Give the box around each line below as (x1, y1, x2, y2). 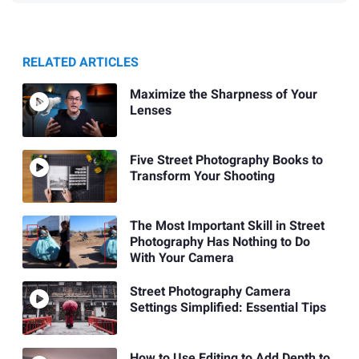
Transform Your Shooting (129, 166, 275, 186)
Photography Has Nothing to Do (129, 232, 310, 252)
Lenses (129, 100, 171, 120)
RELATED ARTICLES (22, 53, 139, 73)
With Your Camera (129, 248, 234, 268)
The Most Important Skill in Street (129, 216, 325, 236)
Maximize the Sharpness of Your (129, 84, 317, 104)
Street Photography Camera (129, 282, 291, 302)
